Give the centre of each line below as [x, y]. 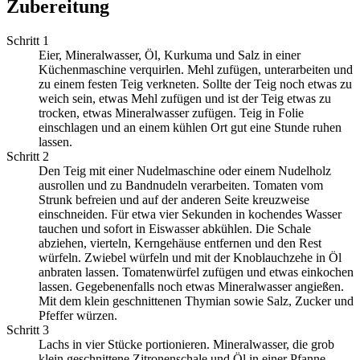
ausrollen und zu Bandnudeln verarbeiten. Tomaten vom [181, 186]
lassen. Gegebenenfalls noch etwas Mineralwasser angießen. [191, 287]
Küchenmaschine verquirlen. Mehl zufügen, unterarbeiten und [196, 70]
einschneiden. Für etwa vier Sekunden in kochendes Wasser [190, 215]
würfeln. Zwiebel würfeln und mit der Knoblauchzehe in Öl [190, 258]
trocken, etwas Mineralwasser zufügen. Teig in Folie [171, 113]
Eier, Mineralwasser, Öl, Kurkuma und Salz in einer [170, 55]
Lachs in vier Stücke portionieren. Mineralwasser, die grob [186, 345]
